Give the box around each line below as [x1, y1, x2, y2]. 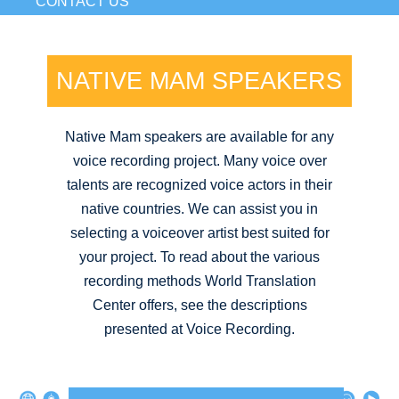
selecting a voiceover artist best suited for [69, 224, 330, 240]
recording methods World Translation [83, 273, 316, 289]
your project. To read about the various [79, 248, 320, 265]
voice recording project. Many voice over [72, 152, 327, 168]
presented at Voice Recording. [104, 321, 295, 337]
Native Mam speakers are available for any [65, 128, 334, 144]
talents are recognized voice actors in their [67, 176, 332, 192]
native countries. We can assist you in [81, 200, 318, 216]
